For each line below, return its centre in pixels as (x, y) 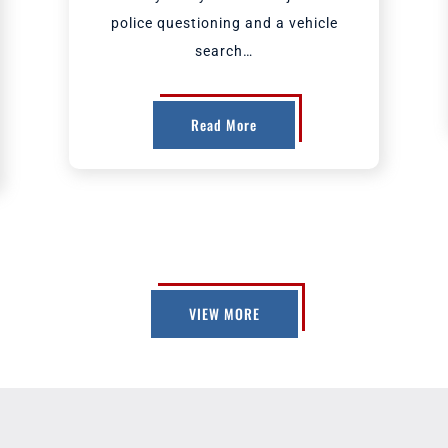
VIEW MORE (224, 313)
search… (224, 51)
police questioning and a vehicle (224, 23)
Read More (224, 124)
